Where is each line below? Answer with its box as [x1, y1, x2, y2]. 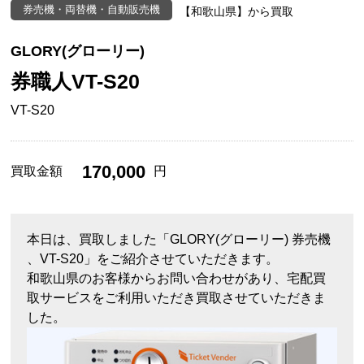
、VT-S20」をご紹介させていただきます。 [27, 251, 279, 266]
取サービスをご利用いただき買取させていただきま [27, 290, 327, 305]
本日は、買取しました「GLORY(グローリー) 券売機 [27, 232, 331, 246]
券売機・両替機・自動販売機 [23, 2, 161, 15]
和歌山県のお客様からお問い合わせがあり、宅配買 [27, 271, 327, 285]
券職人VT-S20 [11, 69, 141, 93]
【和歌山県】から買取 [180, 4, 294, 18]
